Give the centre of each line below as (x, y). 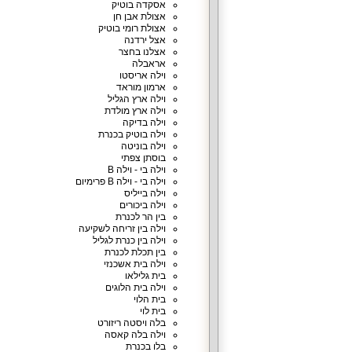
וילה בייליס (145, 193)
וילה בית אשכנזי (134, 264)
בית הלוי (149, 299)
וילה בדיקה (144, 123)
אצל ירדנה (145, 40)
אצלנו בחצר (142, 52)
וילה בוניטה (143, 146)
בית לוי (152, 311)
